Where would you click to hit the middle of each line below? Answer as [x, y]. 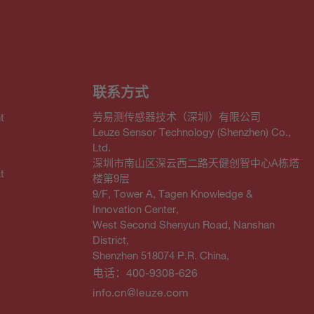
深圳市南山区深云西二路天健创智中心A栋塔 [196, 162]
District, [111, 239]
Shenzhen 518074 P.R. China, [161, 255]
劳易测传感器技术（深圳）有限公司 [177, 116]
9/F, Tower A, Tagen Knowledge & [172, 193]
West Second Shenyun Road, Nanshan [184, 224]
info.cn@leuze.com [141, 292]
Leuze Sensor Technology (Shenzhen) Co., [192, 131]
